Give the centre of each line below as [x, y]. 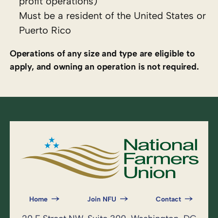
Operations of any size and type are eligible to [102, 53]
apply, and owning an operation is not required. [104, 66]
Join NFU [102, 199]
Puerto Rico [45, 30]
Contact [168, 199]
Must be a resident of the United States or [112, 15]
